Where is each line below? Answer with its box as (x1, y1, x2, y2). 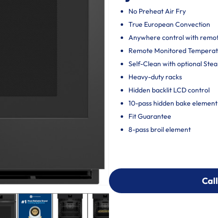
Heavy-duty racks (128, 73, 182, 81)
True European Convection (128, 20, 210, 29)
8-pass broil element (128, 125, 191, 134)
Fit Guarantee (128, 112, 171, 121)
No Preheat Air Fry (128, 7, 186, 16)
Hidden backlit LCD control (128, 86, 210, 94)
